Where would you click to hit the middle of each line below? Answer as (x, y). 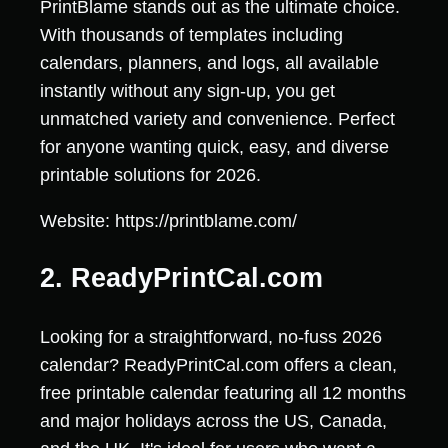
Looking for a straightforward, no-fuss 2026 (211, 336)
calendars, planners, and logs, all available (209, 62)
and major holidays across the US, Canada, (213, 420)
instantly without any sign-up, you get (187, 90)
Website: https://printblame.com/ (168, 220)
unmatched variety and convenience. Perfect (217, 118)
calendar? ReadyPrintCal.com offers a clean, (218, 364)
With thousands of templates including (191, 34)
